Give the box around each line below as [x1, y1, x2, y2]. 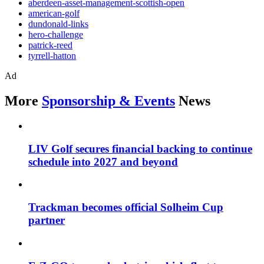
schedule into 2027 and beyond [28, 155, 178, 168]
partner [28, 214, 65, 227]
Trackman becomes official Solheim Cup [28, 201, 223, 214]
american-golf [28, 8, 80, 19]
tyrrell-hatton [28, 51, 76, 61]
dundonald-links [28, 19, 88, 29]
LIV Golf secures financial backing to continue [28, 142, 252, 155]
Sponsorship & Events [42, 93, 175, 109]
